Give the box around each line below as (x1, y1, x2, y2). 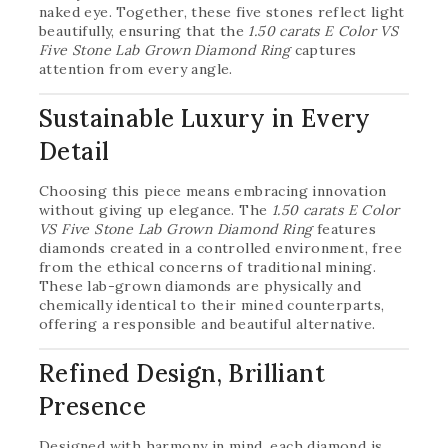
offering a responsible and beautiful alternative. (39, 315, 376, 333)
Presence (39, 391, 147, 422)
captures (290, 41, 357, 59)
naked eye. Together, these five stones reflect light (39, 3, 405, 21)
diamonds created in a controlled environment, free (39, 239, 402, 257)
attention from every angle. (39, 60, 233, 78)
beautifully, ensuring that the (39, 22, 249, 40)
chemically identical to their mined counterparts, (39, 296, 385, 314)
